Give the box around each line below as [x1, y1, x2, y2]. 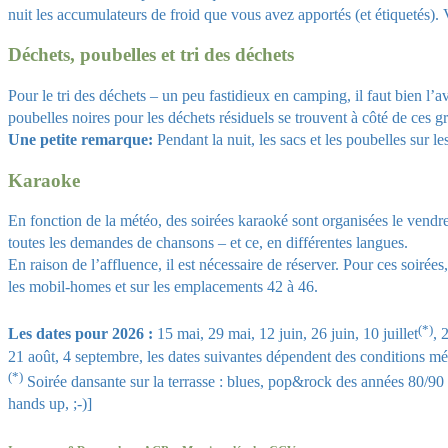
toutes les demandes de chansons [8, 234, 218, 252]
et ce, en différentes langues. [230, 234, 408, 252]
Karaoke [8, 169, 80, 191]
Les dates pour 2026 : [8, 325, 153, 343]
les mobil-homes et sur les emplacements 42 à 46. [8, 278, 318, 296]
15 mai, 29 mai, [153, 325, 259, 343]
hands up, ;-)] [8, 395, 92, 413]
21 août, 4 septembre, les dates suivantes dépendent [8, 347, 335, 365]
